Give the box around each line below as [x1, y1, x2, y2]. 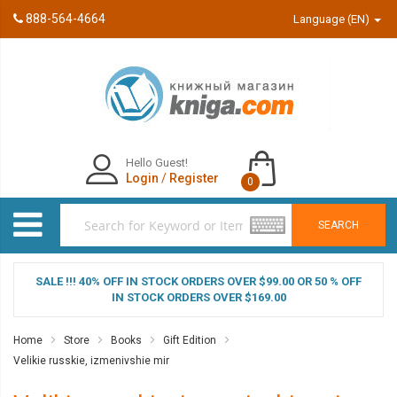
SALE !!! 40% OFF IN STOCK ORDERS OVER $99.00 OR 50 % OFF [35, 275, 362, 288]
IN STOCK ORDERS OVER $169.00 [111, 291, 286, 304]
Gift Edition [163, 334, 216, 346]
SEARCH [318, 218, 359, 231]
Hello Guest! [126, 156, 188, 169]
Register [169, 171, 219, 185]
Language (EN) [293, 12, 373, 26]
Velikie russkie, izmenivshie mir [13, 354, 169, 367]
